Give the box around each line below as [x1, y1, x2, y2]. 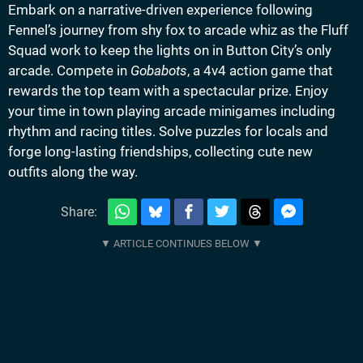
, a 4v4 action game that [187, 62, 333, 79]
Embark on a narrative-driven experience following [8, 2, 313, 18]
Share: [60, 203, 97, 220]
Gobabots [130, 62, 187, 79]
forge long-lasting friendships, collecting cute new [8, 143, 313, 160]
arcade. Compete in [8, 62, 130, 79]
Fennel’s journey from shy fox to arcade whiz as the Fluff [8, 22, 348, 38]
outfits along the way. [8, 164, 138, 180]
